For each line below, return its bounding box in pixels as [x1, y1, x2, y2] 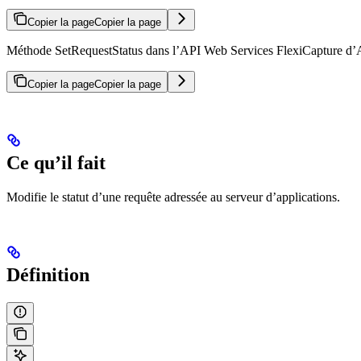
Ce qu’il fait [6, 152, 106, 174]
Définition [6, 264, 89, 286]
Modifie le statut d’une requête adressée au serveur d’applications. [6, 190, 340, 205]
